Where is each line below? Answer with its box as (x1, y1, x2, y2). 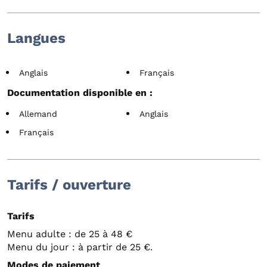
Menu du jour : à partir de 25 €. (7, 241, 153, 253)
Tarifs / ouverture (7, 176, 131, 193)
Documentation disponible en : (7, 86, 153, 98)
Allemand (19, 108, 57, 119)
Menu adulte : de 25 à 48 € (7, 228, 132, 240)
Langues (7, 29, 66, 46)
